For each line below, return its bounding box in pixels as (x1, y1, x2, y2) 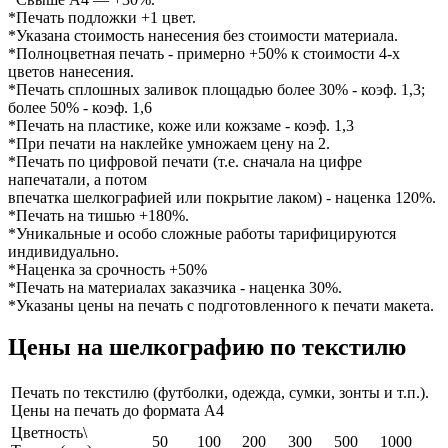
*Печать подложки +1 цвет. (8, 8, 196, 26)
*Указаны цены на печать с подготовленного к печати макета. (8, 296, 434, 314)
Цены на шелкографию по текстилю (8, 334, 406, 361)
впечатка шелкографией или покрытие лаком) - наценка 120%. (8, 188, 436, 206)
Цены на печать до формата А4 (11, 402, 224, 420)
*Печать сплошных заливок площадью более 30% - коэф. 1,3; (8, 80, 425, 98)
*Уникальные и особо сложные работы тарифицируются (8, 224, 396, 242)
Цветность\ (11, 424, 87, 442)
